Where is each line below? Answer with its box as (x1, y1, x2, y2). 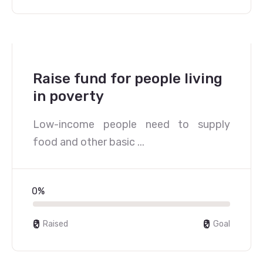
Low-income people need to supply (33, 118, 230, 131)
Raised (43, 219, 68, 229)
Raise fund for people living (33, 70, 222, 87)
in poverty (33, 88, 104, 104)
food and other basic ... (33, 136, 144, 149)
